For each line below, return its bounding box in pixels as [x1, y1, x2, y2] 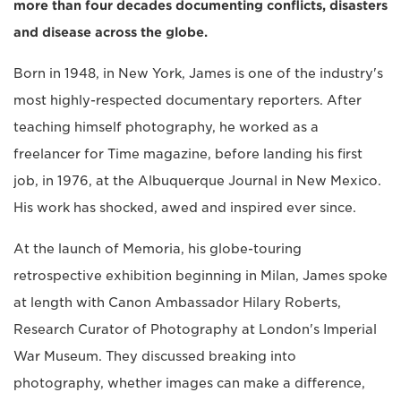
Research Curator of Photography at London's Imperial [13, 322, 377, 337]
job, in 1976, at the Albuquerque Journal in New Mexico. [13, 174, 381, 189]
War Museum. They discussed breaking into [13, 349, 296, 364]
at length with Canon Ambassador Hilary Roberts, [13, 295, 341, 311]
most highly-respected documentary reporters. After [13, 93, 362, 108]
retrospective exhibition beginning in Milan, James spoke [13, 269, 388, 284]
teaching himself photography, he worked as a [13, 120, 319, 135]
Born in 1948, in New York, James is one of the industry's [13, 66, 383, 81]
